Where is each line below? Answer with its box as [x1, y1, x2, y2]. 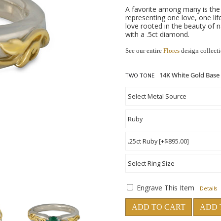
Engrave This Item [137, 183, 194, 192]
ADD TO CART [132, 203, 185, 211]
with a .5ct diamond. [125, 30, 189, 39]
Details [200, 185, 217, 192]
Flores [163, 47, 180, 54]
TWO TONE [125, 72, 154, 79]
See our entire [125, 47, 163, 54]
